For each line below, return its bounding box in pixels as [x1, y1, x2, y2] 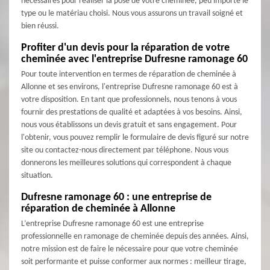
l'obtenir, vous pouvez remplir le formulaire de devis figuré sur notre [21, 133, 249, 143]
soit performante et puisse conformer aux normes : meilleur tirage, [21, 257, 246, 267]
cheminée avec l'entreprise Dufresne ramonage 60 [21, 54, 248, 66]
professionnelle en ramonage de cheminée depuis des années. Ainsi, [21, 232, 249, 242]
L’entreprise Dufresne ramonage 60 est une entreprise [21, 219, 204, 229]
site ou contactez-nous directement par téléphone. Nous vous [21, 146, 228, 155]
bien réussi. [21, 22, 59, 31]
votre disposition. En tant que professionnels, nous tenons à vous [21, 95, 237, 105]
